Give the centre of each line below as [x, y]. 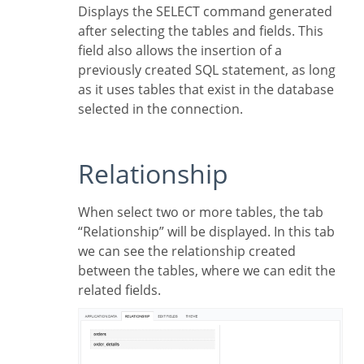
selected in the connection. [160, 109]
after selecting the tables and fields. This [201, 31]
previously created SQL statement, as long [207, 70]
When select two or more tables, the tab [84, 212]
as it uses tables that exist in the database [206, 90]
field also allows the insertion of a [180, 51]
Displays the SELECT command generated [83, 12]
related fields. [119, 290]
